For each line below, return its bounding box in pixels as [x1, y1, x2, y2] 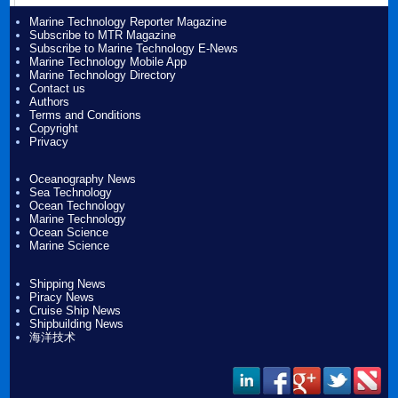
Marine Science [29, 239, 110, 253]
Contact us [29, 81, 86, 95]
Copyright [29, 121, 79, 135]
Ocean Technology [29, 199, 126, 213]
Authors [29, 94, 70, 108]
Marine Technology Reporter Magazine [29, 14, 227, 28]
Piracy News [29, 291, 95, 305]
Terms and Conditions [29, 107, 142, 122]
